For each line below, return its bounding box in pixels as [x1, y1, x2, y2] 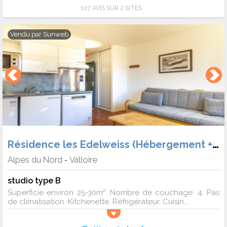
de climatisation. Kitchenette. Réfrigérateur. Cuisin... [8, 197, 188, 207]
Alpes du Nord [8, 155, 62, 165]
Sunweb [43, 30, 68, 38]
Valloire [69, 155, 97, 165]
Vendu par [10, 30, 43, 38]
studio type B [8, 175, 61, 186]
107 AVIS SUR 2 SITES [80, 4, 142, 12]
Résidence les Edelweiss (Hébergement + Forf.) [212, 137, 219, 151]
